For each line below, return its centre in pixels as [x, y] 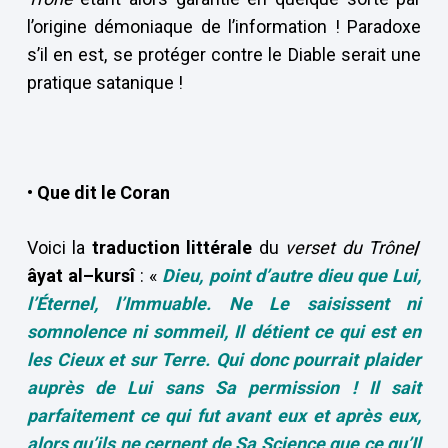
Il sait [395, 387]
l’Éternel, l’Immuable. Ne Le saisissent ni [224, 303]
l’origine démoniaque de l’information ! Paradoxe [224, 26]
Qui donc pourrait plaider [319, 359]
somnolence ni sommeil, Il [138, 331]
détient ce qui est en [336, 331]
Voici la [59, 247]
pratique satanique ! [104, 82]
